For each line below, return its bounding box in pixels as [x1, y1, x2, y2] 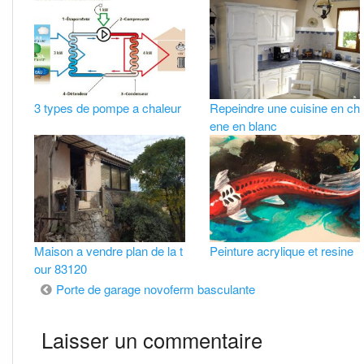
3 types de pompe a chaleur [34, 99, 182, 117]
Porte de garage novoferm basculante [56, 279, 256, 297]
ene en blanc [209, 117, 277, 135]
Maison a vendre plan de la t [34, 241, 184, 259]
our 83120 [34, 259, 88, 277]
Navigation [33, 275, 157, 314]
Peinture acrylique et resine [209, 241, 353, 259]
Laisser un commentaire [41, 324, 262, 354]
